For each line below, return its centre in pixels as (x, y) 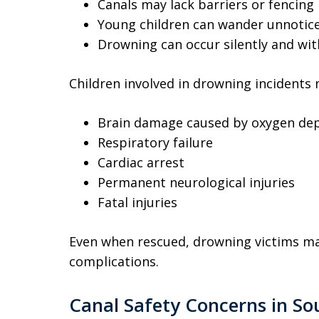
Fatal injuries (137, 202)
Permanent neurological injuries (196, 182)
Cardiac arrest (141, 162)
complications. (114, 261)
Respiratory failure (155, 142)
